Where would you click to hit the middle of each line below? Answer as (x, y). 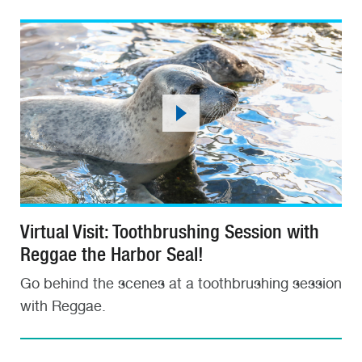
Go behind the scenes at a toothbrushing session (181, 284)
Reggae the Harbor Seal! (112, 255)
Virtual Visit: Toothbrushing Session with (170, 232)
